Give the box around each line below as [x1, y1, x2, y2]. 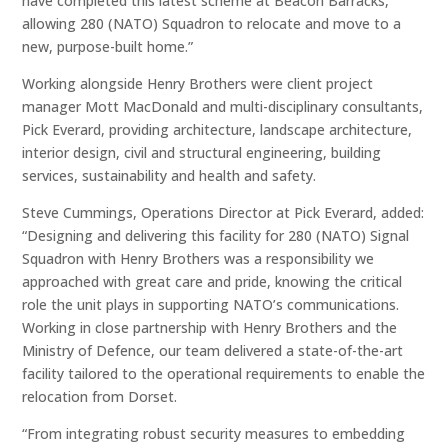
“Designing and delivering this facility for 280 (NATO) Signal [22, 225, 410, 245]
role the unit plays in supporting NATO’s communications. [22, 294, 400, 314]
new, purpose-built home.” [22, 36, 194, 56]
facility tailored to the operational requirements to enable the [22, 363, 426, 383]
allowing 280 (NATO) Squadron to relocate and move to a [22, 13, 402, 33]
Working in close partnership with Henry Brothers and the [22, 317, 398, 337]
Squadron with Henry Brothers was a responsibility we [22, 248, 375, 268]
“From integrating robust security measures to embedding [22, 423, 406, 443]
